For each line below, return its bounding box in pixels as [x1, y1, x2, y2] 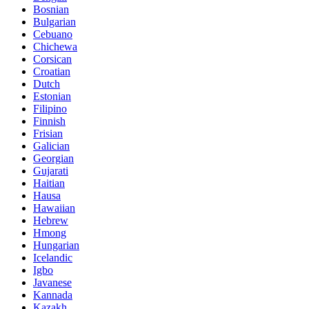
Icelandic [33, 252, 72, 264]
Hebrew [33, 215, 68, 227]
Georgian [33, 152, 74, 165]
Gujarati [33, 165, 68, 177]
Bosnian [33, 3, 69, 16]
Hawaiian [33, 202, 75, 215]
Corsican [33, 53, 72, 66]
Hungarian [33, 239, 79, 252]
